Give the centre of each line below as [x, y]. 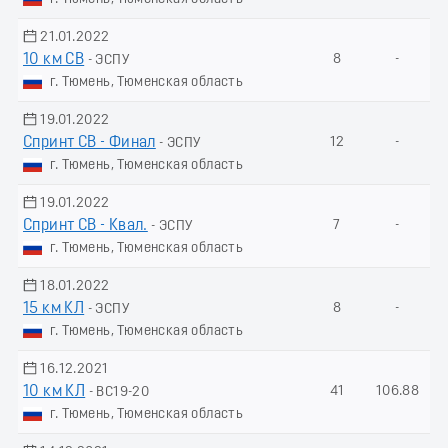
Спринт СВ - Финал [89, 142]
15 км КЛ [54, 308]
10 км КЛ [54, 391]
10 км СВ [54, 59]
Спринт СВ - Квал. [85, 225]
